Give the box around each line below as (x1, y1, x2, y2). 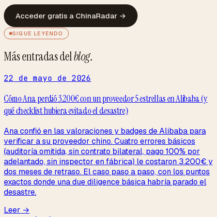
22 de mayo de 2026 (4, 73, 91, 84)
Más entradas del (4, 48, 74, 64)
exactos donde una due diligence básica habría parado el (4, 176, 206, 187)
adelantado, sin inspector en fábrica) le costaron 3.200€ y (4, 156, 213, 167)
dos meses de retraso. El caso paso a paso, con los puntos (4, 166, 210, 177)
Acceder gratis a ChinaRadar (15, 11, 117, 20)
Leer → (4, 204, 30, 215)
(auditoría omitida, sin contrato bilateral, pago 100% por (4, 146, 200, 156)
